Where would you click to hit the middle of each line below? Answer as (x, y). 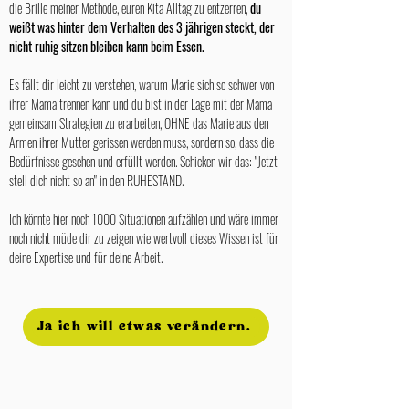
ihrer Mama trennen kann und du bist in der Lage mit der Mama (141, 104)
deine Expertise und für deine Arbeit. (87, 257)
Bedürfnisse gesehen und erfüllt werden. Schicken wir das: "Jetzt (143, 161)
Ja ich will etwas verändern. (144, 326)
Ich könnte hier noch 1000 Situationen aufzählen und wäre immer (144, 219)
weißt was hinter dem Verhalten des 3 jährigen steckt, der (142, 27)
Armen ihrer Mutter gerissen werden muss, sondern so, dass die (142, 142)
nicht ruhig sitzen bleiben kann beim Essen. (108, 46)
